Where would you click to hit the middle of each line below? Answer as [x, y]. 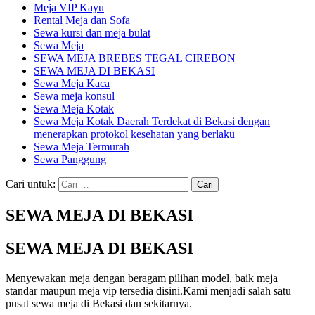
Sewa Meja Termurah [82, 146]
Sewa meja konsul [74, 96]
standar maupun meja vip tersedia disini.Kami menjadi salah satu [148, 290]
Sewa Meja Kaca [72, 83]
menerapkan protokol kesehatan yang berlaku [134, 134]
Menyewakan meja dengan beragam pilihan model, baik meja [142, 278]
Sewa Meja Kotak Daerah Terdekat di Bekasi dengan [152, 121]
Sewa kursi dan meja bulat [92, 32]
